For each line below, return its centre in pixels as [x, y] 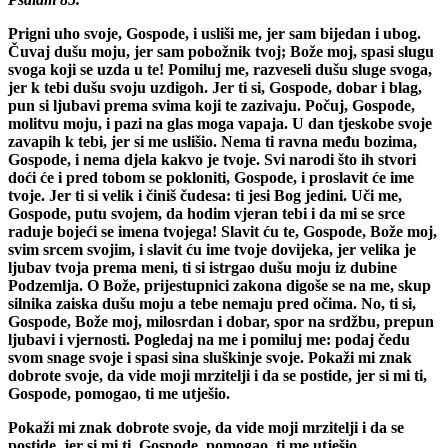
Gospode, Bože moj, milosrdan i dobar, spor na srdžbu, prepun [221, 321]
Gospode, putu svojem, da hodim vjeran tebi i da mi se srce [206, 213]
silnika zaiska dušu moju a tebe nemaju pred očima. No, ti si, [212, 303]
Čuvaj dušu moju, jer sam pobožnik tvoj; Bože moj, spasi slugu [221, 51]
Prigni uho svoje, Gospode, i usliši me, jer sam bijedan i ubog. [214, 33]
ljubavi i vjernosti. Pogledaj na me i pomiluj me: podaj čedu [209, 339]
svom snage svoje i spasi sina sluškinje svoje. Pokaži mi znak [210, 357]
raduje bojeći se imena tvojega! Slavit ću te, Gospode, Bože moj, [222, 231]
